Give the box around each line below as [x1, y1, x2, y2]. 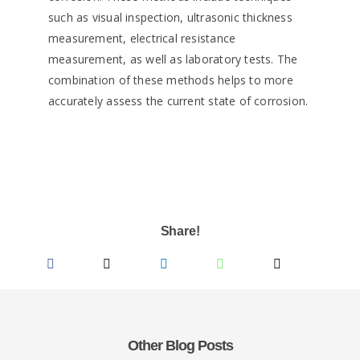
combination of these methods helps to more [48, 72, 293, 88]
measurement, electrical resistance [48, 31, 236, 47]
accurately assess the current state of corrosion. [48, 93, 309, 109]
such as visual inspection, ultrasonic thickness [48, 10, 292, 26]
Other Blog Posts [127, 337, 233, 354]
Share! [160, 223, 200, 238]
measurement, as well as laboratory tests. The [48, 51, 298, 67]
